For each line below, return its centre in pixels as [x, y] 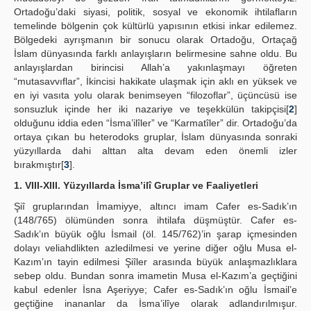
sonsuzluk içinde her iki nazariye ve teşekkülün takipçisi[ [151, 109]
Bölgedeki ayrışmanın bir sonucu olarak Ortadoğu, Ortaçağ [155, 40]
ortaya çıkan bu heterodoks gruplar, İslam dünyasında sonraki [155, 137]
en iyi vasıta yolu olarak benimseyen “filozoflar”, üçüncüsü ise [155, 95]
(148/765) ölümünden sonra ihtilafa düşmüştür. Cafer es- [155, 220]
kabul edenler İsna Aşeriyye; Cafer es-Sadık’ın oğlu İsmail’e [155, 289]
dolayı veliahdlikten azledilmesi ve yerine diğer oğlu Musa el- [155, 248]
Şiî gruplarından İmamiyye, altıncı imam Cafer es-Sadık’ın [155, 206]
